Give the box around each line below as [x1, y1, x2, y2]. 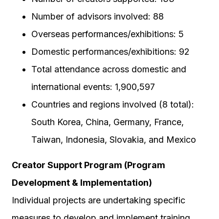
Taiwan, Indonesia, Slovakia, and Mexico [31, 134, 196, 145]
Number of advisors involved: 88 [31, 11, 164, 22]
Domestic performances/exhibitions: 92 [31, 46, 190, 57]
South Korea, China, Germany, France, [31, 117, 184, 127]
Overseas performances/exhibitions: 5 [31, 29, 184, 39]
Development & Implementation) [12, 177, 152, 188]
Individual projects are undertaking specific [12, 195, 185, 205]
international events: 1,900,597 [31, 82, 155, 92]
